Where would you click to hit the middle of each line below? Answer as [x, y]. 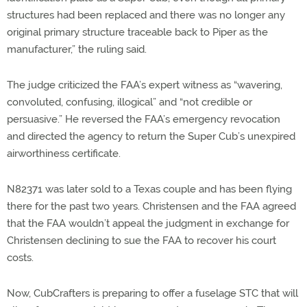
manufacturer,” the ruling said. [77, 49]
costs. [20, 257]
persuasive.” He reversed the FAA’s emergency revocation [144, 119]
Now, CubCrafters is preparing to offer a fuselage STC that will [152, 293]
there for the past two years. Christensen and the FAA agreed [151, 206]
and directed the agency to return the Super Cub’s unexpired [151, 136]
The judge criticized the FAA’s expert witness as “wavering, [145, 85]
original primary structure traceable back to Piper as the [137, 32]
